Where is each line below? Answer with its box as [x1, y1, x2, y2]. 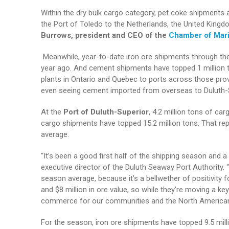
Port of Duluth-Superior [63, 107, 149, 117]
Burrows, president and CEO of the [40, 31, 169, 40]
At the [40, 107, 63, 117]
